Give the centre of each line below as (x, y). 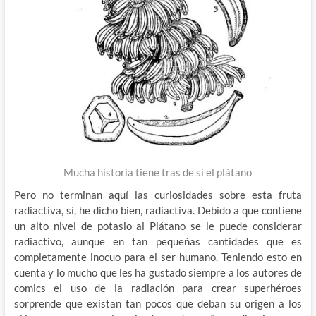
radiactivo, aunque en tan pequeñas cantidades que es (158, 242)
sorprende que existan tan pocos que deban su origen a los (158, 304)
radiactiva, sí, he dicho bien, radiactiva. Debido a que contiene (158, 211)
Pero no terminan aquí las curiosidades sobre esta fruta (158, 195)
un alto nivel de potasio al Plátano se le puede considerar (158, 226)
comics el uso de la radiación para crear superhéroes (158, 288)
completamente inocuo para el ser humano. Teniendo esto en (158, 257)
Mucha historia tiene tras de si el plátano (158, 172)
